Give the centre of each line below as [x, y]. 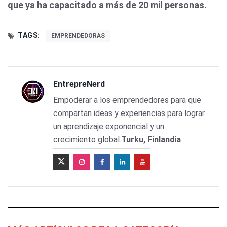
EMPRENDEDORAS [78, 36]
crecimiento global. [87, 140]
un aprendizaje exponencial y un [109, 127]
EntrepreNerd [79, 84]
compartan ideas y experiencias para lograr [129, 113]
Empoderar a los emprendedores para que [127, 100]
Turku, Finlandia [151, 140]
